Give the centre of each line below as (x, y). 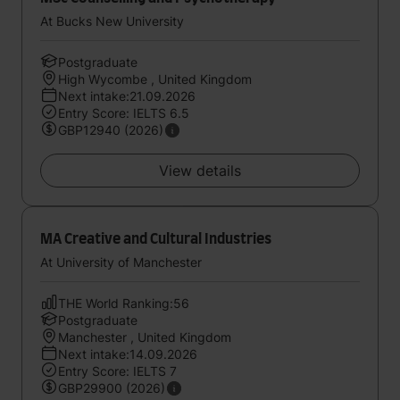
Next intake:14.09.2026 (128, 354)
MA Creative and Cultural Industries (156, 239)
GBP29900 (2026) (112, 388)
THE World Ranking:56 (124, 303)
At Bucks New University (112, 21)
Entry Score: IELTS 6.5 (124, 113)
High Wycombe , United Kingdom (155, 79)
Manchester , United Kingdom (145, 337)
